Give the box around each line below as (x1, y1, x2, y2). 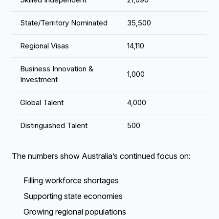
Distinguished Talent (20, 121, 88, 130)
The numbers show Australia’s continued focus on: (12, 151, 191, 161)
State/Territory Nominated (20, 18, 108, 27)
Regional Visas (20, 41, 69, 50)
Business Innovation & (20, 64, 93, 73)
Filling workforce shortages (23, 175, 119, 185)
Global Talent (20, 98, 64, 107)
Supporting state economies (23, 191, 123, 201)
